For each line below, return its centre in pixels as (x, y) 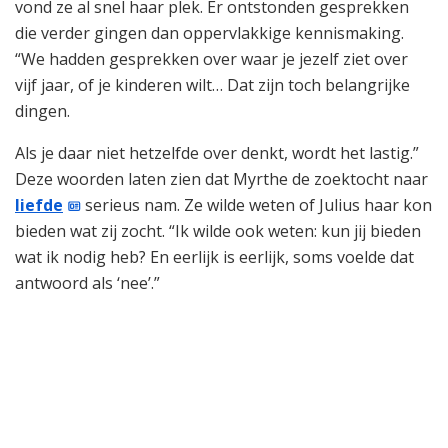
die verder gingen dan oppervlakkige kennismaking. (209, 32)
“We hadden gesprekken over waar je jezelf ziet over (211, 58)
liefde (39, 204)
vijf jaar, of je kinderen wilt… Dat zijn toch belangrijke (212, 84)
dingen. (42, 110)
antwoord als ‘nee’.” (87, 282)
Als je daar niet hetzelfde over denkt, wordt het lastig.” (217, 152)
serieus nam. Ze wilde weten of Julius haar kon (257, 204)
